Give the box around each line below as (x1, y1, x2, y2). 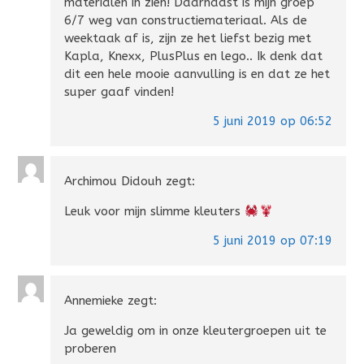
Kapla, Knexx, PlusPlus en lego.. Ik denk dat (64, 49, 323, 64)
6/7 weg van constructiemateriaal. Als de (64, 13, 308, 28)
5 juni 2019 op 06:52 (212, 114, 332, 129)
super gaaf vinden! (64, 84, 175, 100)
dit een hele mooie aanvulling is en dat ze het (64, 67, 331, 82)
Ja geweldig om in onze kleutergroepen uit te (64, 323, 327, 339)
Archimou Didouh (64, 174, 162, 189)
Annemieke (64, 293, 124, 309)
